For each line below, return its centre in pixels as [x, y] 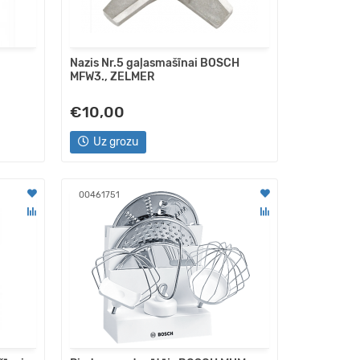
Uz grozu [115, 142]
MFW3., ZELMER [112, 77]
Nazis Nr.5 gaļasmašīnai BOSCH [154, 63]
